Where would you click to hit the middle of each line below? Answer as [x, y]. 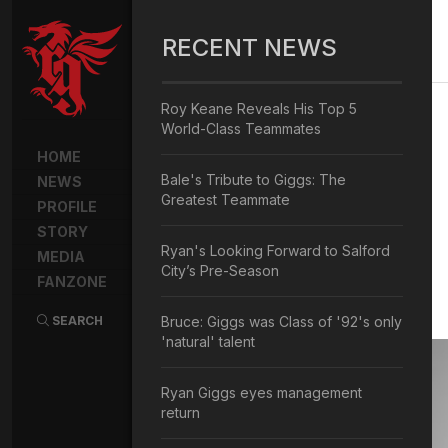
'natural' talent [208, 341]
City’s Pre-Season [220, 270]
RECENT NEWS [249, 47]
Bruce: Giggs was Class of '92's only [281, 321]
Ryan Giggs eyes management [261, 392]
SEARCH [76, 320]
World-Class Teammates [241, 128]
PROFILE [67, 206]
